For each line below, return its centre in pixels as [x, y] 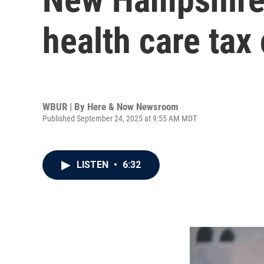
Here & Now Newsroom [133, 106]
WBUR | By [65, 106]
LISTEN [94, 165]
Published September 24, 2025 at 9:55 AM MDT [120, 118]
